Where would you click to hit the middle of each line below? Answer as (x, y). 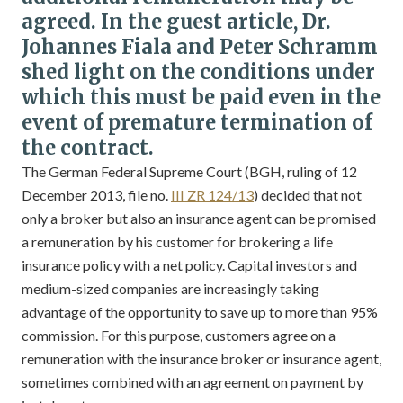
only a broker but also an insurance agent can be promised (199, 218)
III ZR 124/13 (212, 195)
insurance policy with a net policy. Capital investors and (189, 265)
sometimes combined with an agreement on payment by (193, 382)
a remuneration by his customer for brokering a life (177, 242)
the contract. (88, 148)
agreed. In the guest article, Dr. (176, 22)
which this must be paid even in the (201, 97)
